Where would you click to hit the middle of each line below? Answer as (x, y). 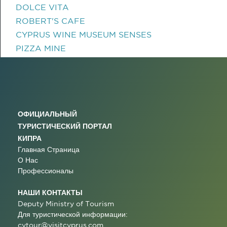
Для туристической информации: (73, 214)
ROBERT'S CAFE (50, 21)
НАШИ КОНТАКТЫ (50, 192)
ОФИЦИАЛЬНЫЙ (47, 114)
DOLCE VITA (42, 7)
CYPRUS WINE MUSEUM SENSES (84, 34)
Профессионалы (46, 171)
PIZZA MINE (41, 48)
